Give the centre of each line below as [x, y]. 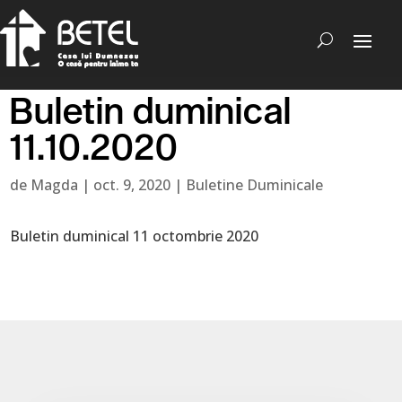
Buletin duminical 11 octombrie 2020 [135, 236]
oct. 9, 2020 [132, 185]
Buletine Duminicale [255, 185]
